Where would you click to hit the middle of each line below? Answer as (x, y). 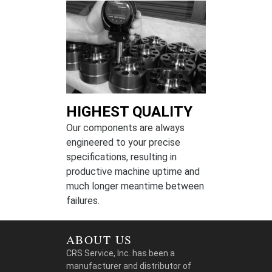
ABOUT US (99, 240)
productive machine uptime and (133, 172)
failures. (83, 201)
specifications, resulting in (121, 157)
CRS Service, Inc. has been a (121, 253)
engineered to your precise (123, 143)
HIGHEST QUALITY (129, 112)
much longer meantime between (135, 186)
